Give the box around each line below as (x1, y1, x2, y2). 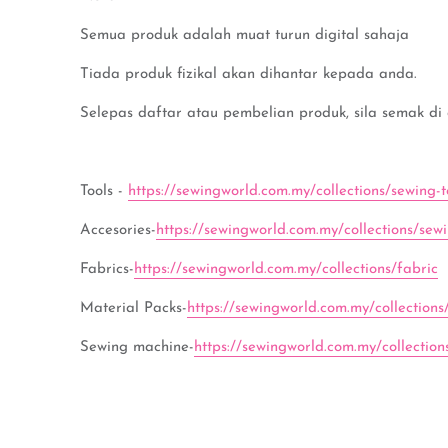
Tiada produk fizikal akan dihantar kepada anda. (80, 67, 417, 82)
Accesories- (80, 223, 156, 238)
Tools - (80, 184, 128, 199)
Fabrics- (80, 262, 134, 277)
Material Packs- (80, 301, 187, 316)
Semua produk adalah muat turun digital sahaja (80, 28, 409, 43)
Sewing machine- (80, 340, 194, 355)
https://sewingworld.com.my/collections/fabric (134, 262, 438, 277)
